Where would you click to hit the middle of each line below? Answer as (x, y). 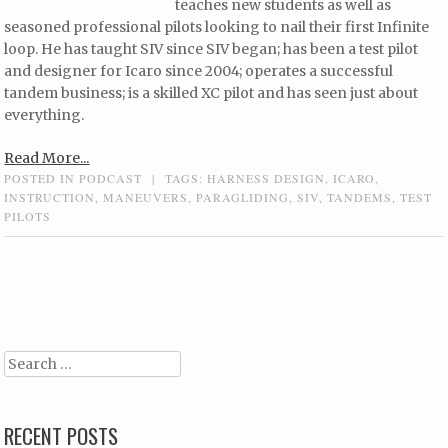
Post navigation (81, 287)
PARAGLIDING (243, 197)
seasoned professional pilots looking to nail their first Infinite (217, 27)
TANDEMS (360, 197)
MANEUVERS (146, 197)
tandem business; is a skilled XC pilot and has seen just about (211, 93)
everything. (44, 115)
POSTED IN (42, 178)
